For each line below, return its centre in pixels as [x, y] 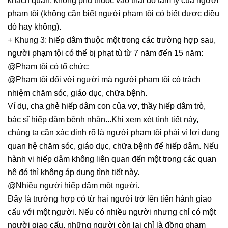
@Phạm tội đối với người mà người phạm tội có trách [104, 80]
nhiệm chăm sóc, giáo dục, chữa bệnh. [77, 93]
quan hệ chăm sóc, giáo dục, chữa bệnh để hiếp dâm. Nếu [113, 146]
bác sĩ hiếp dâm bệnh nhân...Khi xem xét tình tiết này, [103, 120]
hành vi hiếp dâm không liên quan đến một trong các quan [112, 159]
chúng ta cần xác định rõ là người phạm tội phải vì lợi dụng [114, 133]
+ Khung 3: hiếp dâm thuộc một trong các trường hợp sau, [112, 40]
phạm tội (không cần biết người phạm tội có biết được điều [113, 14]
